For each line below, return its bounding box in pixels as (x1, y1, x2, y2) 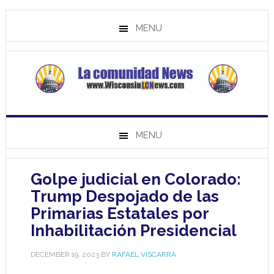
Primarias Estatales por (30, 204, 209, 223)
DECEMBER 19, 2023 (30, 250, 99, 259)
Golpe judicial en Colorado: (30, 170, 241, 188)
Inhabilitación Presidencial (30, 221, 237, 240)
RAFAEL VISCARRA (111, 250, 176, 259)
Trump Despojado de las (30, 187, 219, 206)
